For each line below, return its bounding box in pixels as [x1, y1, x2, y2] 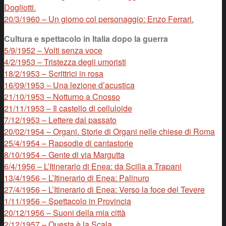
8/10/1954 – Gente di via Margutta [4, 148, 125, 160]
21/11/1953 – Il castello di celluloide [4, 102, 132, 114]
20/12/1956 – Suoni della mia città [4, 206, 126, 218]
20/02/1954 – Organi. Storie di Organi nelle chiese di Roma [4, 125, 215, 137]
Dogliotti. [4, 1, 36, 13]
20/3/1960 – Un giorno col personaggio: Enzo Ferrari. [4, 13, 194, 25]
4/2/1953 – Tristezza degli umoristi [4, 55, 126, 68]
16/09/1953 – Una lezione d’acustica [4, 79, 135, 91]
